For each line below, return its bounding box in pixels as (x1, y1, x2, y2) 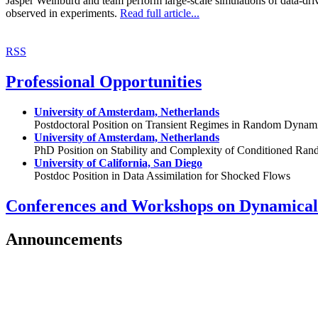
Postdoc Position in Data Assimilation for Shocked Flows (34, 170, 290, 182)
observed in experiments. (6, 7, 120, 20)
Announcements (6, 230, 122, 249)
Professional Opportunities (6, 72, 202, 92)
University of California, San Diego (34, 157, 202, 170)
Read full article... (120, 7, 199, 20)
